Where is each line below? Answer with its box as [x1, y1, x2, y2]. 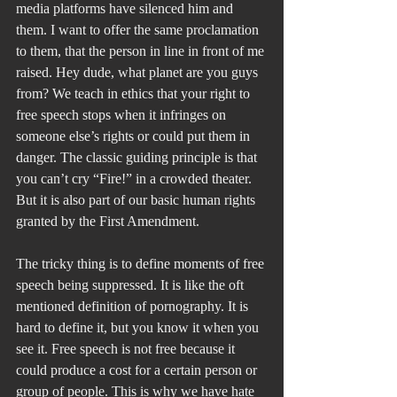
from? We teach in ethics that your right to [16, 86, 253, 102]
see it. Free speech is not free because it [16, 341, 238, 357]
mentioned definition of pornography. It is [16, 299, 252, 315]
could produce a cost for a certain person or [16, 362, 261, 378]
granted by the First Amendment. [16, 214, 199, 230]
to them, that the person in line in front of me [16, 43, 268, 59]
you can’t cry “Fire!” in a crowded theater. [16, 171, 255, 187]
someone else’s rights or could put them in [16, 128, 253, 144]
